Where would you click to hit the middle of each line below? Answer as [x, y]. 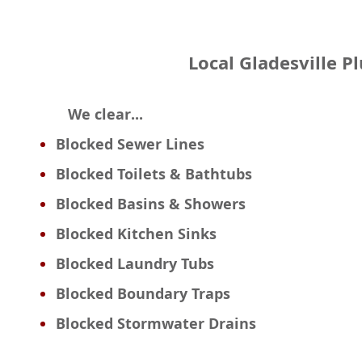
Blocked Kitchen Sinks [136, 234]
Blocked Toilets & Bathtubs [154, 174]
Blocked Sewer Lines [130, 144]
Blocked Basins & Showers [150, 204]
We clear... [99, 114]
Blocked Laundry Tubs [135, 264]
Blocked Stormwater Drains [156, 324]
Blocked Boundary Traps [143, 294]
